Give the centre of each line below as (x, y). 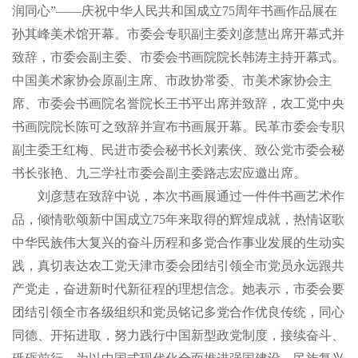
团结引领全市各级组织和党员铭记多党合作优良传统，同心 (178, 312)
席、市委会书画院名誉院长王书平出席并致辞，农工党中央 (178, 104)
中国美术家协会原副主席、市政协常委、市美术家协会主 (172, 81)
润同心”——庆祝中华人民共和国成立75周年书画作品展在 (175, 11)
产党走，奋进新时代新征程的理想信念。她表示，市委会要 (178, 289)
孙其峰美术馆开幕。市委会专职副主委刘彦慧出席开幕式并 (178, 34)
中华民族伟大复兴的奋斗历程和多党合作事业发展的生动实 (178, 243)
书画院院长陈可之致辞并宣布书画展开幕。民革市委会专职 (178, 127)
